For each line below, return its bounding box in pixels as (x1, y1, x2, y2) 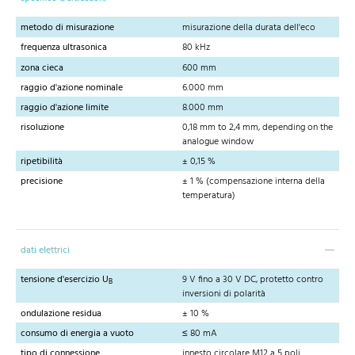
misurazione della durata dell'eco (182, 20, 315, 36)
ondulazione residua (21, 306, 101, 322)
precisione (21, 174, 63, 190)
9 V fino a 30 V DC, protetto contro (182, 271, 323, 288)
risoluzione (21, 120, 64, 136)
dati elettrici (21, 242, 70, 258)
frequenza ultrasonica (21, 40, 107, 56)
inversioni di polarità (182, 285, 265, 302)
